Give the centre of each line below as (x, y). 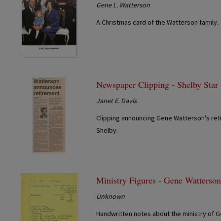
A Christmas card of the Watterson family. (158, 22)
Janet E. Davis (117, 100)
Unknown (111, 196)
